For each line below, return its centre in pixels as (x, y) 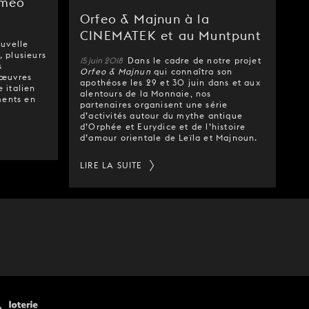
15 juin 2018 (102, 60)
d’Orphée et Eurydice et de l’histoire (163, 127)
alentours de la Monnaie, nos (146, 93)
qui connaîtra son (192, 71)
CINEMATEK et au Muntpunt (171, 36)
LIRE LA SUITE (111, 165)
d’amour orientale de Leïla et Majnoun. (169, 138)
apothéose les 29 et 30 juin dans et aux (170, 82)
